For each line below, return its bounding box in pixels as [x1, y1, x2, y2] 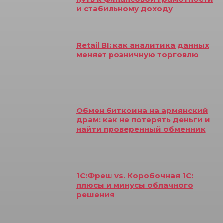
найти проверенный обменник [76, 124, 206, 134]
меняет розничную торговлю [76, 50, 199, 60]
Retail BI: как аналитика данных [76, 40, 209, 50]
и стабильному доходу [76, 3, 173, 13]
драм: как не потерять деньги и [76, 114, 210, 124]
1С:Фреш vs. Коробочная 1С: [76, 170, 193, 180]
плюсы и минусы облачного [76, 180, 193, 190]
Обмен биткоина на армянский [76, 105, 208, 115]
